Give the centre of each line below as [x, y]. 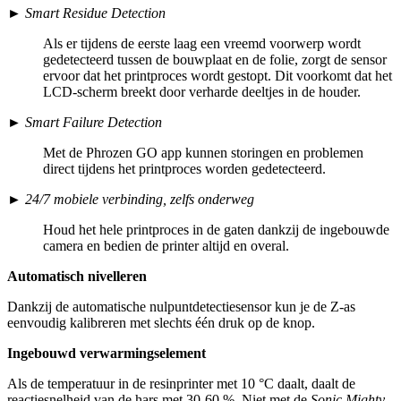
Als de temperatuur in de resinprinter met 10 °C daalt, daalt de [181, 383]
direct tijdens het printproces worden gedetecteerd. [184, 168]
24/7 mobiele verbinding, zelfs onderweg [140, 199]
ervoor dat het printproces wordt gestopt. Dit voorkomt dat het [218, 75]
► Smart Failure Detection [85, 122]
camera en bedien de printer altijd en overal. [166, 245]
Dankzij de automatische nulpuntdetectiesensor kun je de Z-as [181, 306]
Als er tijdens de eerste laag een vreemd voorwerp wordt [202, 43]
